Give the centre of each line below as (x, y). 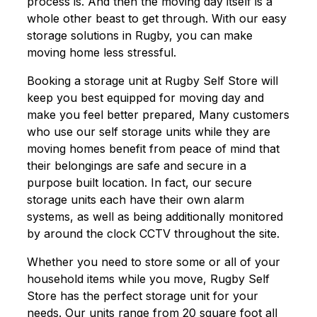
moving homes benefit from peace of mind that (153, 149)
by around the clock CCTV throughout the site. (153, 234)
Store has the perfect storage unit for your (142, 296)
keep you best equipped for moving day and (145, 98)
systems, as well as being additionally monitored (155, 217)
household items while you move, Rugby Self (148, 279)
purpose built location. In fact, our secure (139, 183)
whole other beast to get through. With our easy (156, 19)
